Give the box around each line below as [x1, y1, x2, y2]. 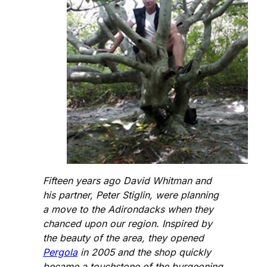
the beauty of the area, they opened [43, 231, 204, 244]
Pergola [43, 246, 77, 258]
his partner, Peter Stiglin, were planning [43, 188, 219, 201]
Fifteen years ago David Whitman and [43, 174, 212, 187]
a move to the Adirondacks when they [43, 203, 213, 215]
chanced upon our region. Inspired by [43, 217, 212, 229]
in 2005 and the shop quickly [77, 246, 211, 258]
